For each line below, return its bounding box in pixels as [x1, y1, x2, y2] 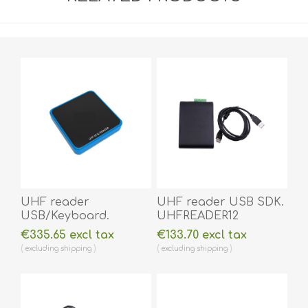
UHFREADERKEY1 [21, 223, 119, 236]
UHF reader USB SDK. [156, 196, 284, 209]
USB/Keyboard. [21, 210, 109, 223]
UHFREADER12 [156, 210, 239, 223]
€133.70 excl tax [156, 229, 247, 242]
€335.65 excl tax [21, 229, 114, 242]
